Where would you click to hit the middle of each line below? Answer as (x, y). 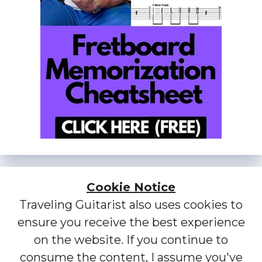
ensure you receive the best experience (131, 223)
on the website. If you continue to (131, 240)
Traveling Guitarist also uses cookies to (131, 205)
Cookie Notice (131, 187)
